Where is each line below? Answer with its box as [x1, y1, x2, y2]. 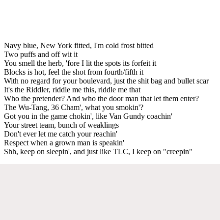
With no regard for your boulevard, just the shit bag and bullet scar [4, 76, 209, 85]
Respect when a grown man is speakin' [4, 138, 124, 147]
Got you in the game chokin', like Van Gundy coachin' [4, 111, 172, 120]
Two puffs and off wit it [4, 50, 78, 58]
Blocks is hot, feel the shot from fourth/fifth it [4, 67, 143, 76]
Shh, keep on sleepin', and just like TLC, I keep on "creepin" [4, 147, 192, 156]
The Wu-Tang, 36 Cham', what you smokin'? [4, 103, 143, 111]
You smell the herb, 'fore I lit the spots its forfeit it [4, 58, 156, 67]
